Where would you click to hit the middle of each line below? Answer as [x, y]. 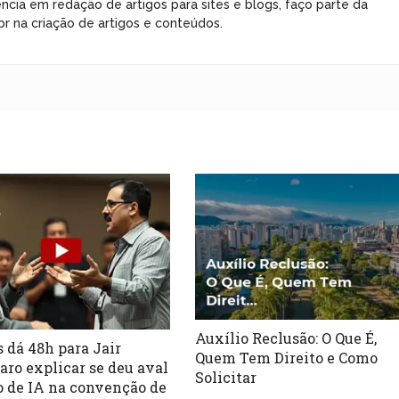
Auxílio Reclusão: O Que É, [286, 338]
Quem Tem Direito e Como [287, 357]
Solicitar [226, 377]
